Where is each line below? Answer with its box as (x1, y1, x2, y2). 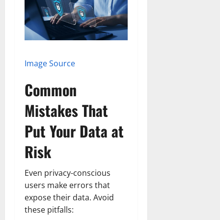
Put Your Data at (25, 120, 124, 142)
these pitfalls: (25, 204, 74, 216)
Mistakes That (25, 99, 108, 122)
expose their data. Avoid (25, 192, 114, 203)
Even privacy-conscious (25, 167, 110, 179)
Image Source (25, 58, 75, 69)
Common (25, 79, 77, 101)
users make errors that (25, 180, 110, 191)
